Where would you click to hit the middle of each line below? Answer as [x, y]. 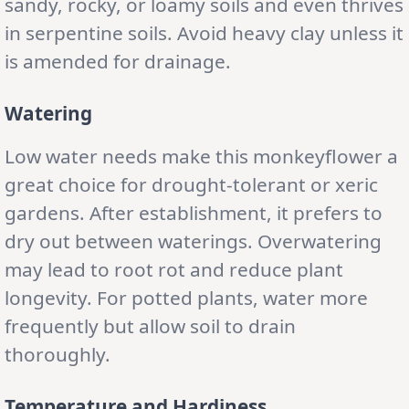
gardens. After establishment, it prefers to [194, 212]
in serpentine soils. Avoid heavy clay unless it [204, 32]
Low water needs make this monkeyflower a [201, 156]
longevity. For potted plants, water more [186, 297]
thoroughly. [58, 354]
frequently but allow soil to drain [150, 325]
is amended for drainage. [118, 61]
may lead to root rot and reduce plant [174, 269]
